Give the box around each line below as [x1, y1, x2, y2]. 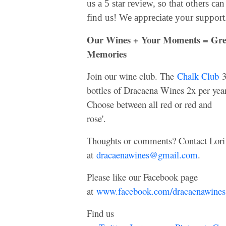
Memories [87, 46, 127, 61]
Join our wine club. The [87, 69, 177, 82]
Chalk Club [177, 69, 219, 82]
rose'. [87, 111, 109, 125]
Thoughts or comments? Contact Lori [87, 134, 225, 147]
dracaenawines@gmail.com [96, 148, 198, 161]
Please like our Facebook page [87, 170, 198, 183]
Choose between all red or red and [87, 97, 212, 110]
